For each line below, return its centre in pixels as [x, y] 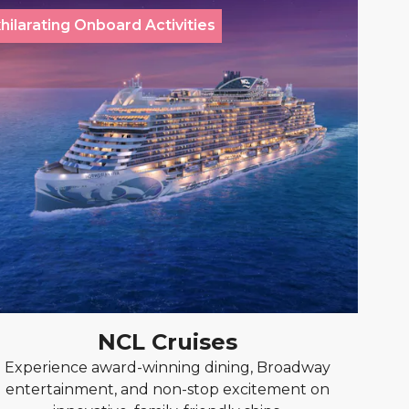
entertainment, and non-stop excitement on [168, 389]
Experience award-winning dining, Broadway [168, 367]
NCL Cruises [168, 342]
